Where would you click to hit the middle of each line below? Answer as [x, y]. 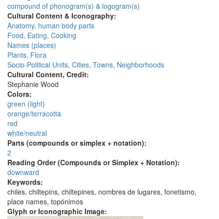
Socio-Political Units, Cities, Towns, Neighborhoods [86, 65]
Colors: [21, 94]
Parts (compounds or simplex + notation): [78, 143]
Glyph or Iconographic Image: [58, 211]
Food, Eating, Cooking [42, 35]
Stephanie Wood [33, 84]
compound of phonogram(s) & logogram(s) [74, 6]
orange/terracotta [34, 114]
